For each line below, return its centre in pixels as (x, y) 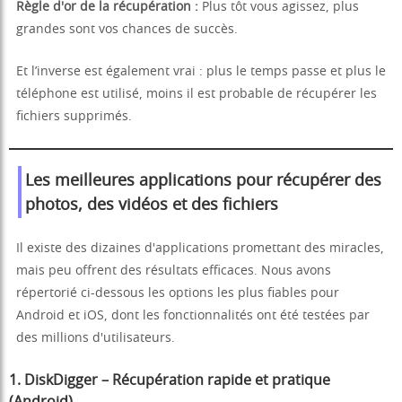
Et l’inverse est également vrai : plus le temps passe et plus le (201, 72)
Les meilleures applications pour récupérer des (203, 182)
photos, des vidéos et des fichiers (152, 206)
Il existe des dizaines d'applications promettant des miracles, (200, 249)
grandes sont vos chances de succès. (127, 30)
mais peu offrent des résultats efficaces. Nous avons (174, 271)
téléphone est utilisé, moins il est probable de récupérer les (197, 95)
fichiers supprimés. (74, 117)
